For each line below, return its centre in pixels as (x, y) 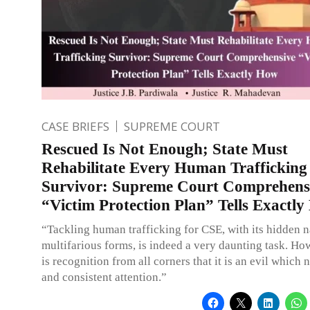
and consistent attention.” (104, 277)
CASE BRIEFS (75, 126)
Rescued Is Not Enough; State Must (165, 149)
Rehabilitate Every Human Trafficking (174, 167)
